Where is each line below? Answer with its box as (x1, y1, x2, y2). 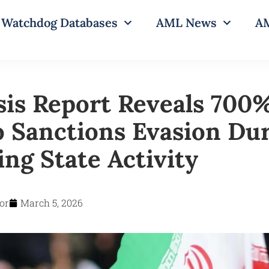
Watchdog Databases (1, 15, 118, 30)
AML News (156, 15, 217, 30)
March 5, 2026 (20, 196, 83, 209)
